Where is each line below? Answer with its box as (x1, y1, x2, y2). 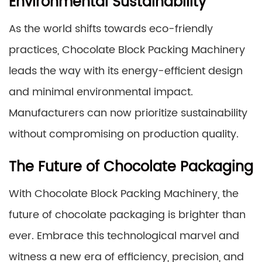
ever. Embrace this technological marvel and (9, 227, 239, 244)
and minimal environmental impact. (9, 83, 193, 101)
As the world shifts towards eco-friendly (9, 20, 213, 37)
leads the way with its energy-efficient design (9, 62, 243, 80)
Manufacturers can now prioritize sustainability (9, 104, 247, 122)
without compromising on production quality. (9, 125, 239, 143)
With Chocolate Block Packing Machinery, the (9, 185, 239, 202)
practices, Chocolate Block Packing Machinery (9, 41, 245, 58)
